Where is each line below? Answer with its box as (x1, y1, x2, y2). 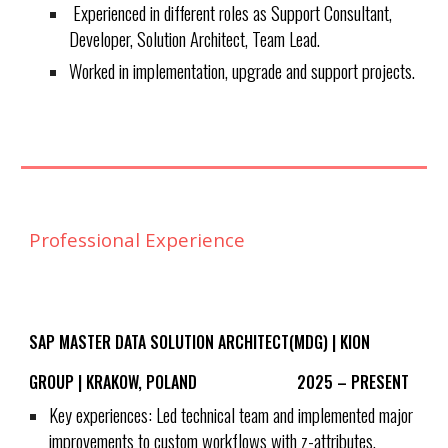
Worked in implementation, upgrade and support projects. (69, 56, 416, 84)
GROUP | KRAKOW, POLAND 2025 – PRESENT (29, 370, 410, 394)
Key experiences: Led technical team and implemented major (49, 401, 414, 428)
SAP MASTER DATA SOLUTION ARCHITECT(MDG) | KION (29, 330, 371, 354)
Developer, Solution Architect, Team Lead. (69, 24, 321, 52)
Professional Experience (29, 227, 246, 252)
